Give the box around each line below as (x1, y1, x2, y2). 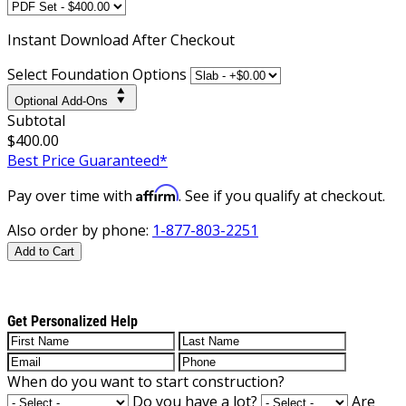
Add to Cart (14, 244, 74, 258)
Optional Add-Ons (14, 93, 108, 108)
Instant (7, 29, 60, 50)
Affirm (136, 183, 179, 202)
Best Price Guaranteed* (7, 150, 168, 170)
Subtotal (7, 110, 65, 130)
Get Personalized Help (7, 312, 138, 330)
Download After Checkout (60, 29, 235, 50)
